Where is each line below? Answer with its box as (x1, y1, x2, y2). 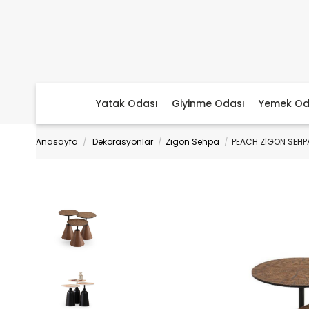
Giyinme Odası (172, 97, 245, 110)
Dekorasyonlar (92, 136, 153, 148)
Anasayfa (36, 136, 78, 148)
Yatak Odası (96, 97, 158, 110)
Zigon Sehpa (166, 136, 219, 148)
